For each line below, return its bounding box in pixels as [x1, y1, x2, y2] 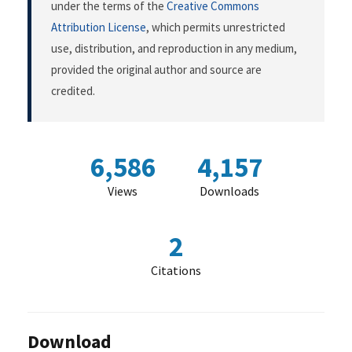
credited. [51, 83, 95, 99]
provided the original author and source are [51, 62, 262, 78]
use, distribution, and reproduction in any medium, [51, 41, 297, 57]
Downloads [200, 183, 259, 200]
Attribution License [51, 20, 146, 35]
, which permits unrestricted [146, 20, 285, 35]
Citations [151, 262, 201, 279]
